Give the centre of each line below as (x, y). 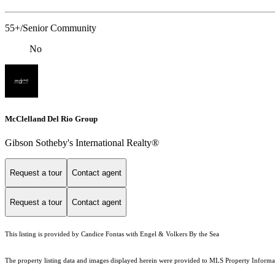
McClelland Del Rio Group (51, 118)
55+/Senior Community (51, 28)
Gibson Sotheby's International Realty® (82, 142)
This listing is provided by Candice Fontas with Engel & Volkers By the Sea (112, 234)
